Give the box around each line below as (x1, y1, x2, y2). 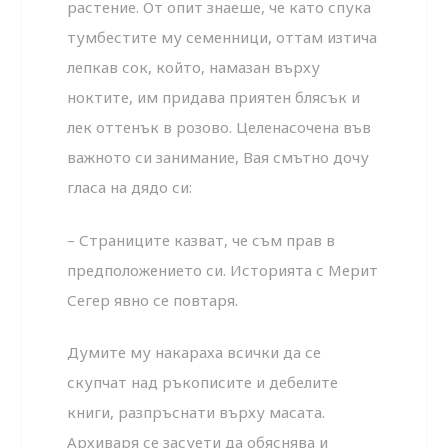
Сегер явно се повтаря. (67, 289, 239, 310)
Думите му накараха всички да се (67, 342, 322, 363)
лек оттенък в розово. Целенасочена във (67, 117, 372, 138)
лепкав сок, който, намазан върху (67, 57, 321, 78)
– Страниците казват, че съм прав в (67, 229, 336, 250)
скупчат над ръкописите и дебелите (67, 372, 339, 393)
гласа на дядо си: (67, 177, 193, 198)
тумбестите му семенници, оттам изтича (67, 27, 378, 48)
